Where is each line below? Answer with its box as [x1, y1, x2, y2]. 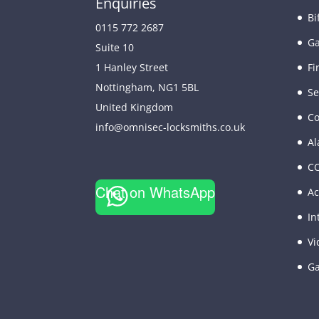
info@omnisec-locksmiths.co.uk [95, 120, 246, 135]
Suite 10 [95, 41, 135, 55]
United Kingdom [95, 100, 174, 115]
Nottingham [95, 80, 153, 95]
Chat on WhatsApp [95, 182, 216, 203]
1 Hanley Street [95, 61, 169, 75]
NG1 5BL [158, 80, 199, 95]
